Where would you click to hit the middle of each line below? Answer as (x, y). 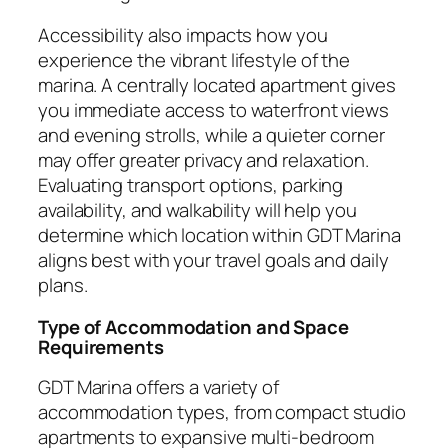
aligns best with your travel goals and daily (213, 260)
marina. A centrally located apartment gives (217, 85)
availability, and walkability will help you (197, 210)
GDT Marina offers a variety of (158, 387)
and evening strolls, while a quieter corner (211, 135)
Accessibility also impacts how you (183, 35)
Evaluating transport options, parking (191, 185)
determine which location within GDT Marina (219, 235)
